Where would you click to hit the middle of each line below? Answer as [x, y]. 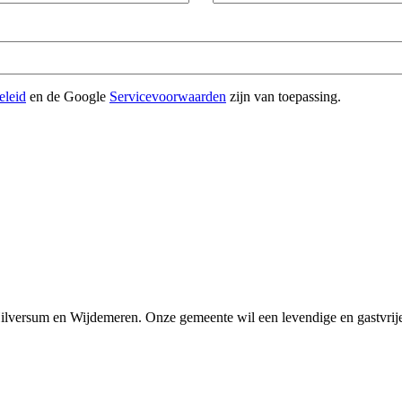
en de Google [68, 97]
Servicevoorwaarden [168, 97]
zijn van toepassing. [284, 97]
